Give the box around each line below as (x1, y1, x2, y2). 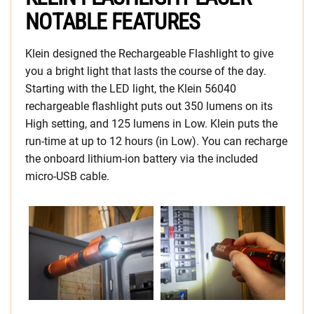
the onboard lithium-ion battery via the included (25, 152, 258, 165)
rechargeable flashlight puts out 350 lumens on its (25, 100, 273, 113)
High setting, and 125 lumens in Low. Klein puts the (25, 117, 278, 130)
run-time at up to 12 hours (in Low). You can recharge (25, 135, 287, 148)
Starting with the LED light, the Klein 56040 (25, 82, 236, 95)
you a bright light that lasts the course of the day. (25, 64, 266, 78)
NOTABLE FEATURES (25, 8, 200, 35)
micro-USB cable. (25, 170, 109, 183)
